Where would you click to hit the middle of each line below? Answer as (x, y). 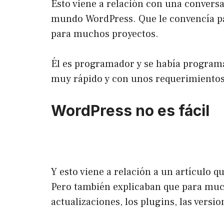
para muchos (81, 34)
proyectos (134, 34)
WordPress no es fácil (130, 110)
